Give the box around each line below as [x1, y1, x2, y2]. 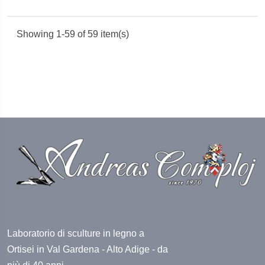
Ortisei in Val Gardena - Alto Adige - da [7, 244, 168, 255]
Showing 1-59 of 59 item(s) [17, 29, 129, 39]
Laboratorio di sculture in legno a [7, 228, 144, 239]
